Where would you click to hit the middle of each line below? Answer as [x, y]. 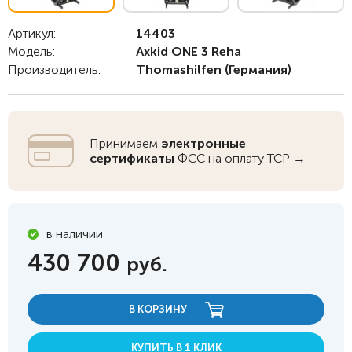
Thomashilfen [179, 70]
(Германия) [257, 70]
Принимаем [125, 143]
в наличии [75, 234]
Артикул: [32, 33]
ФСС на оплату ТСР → [240, 158]
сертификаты [132, 158]
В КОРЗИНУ [159, 309]
